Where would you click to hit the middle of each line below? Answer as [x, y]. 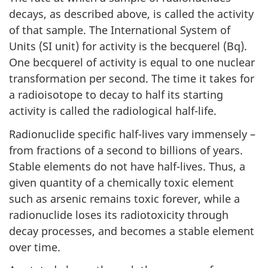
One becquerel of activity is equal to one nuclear [132, 63]
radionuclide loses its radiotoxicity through [119, 214]
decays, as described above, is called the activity [131, 14]
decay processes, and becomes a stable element [132, 231]
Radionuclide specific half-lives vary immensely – [132, 134]
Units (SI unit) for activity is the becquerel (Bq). [128, 46]
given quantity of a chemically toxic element [121, 182]
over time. [35, 247]
